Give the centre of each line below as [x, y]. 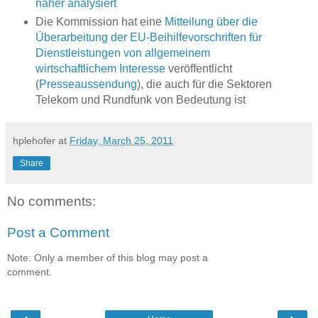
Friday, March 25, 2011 [121, 140]
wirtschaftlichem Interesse [100, 68]
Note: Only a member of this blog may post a [108, 257]
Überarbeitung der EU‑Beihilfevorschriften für [148, 37]
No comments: [51, 201]
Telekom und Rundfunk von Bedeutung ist [140, 99]
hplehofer [34, 140]
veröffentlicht [198, 68]
